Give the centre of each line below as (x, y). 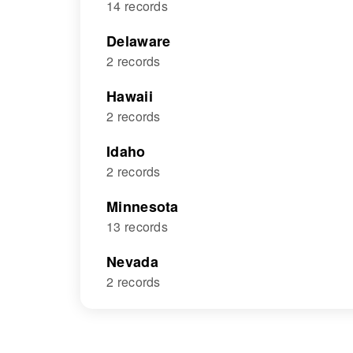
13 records (137, 227)
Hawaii (130, 96)
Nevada (132, 262)
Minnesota (143, 206)
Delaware (139, 41)
